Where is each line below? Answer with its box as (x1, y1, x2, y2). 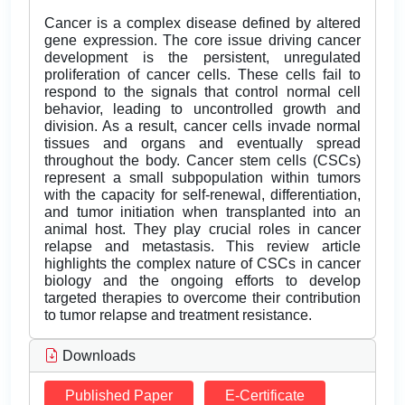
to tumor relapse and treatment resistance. (44, 307, 312, 324)
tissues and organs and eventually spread (44, 136, 361, 152)
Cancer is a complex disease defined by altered (44, 15, 361, 32)
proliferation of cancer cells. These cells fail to (44, 67, 361, 83)
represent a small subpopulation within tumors (44, 170, 361, 186)
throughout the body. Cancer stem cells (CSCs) (44, 153, 361, 169)
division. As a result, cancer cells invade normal (44, 118, 361, 135)
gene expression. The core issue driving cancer (44, 33, 361, 49)
